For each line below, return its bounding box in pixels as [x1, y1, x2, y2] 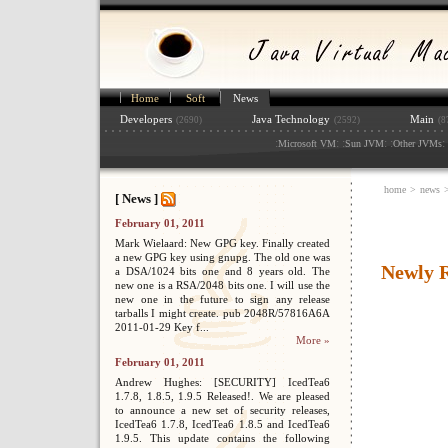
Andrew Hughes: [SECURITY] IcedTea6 [115, 376, 330, 388]
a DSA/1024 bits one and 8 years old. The [115, 265, 330, 277]
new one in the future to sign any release [115, 293, 330, 305]
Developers [120, 113, 172, 125]
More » [296, 334, 330, 346]
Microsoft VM [277, 138, 336, 149]
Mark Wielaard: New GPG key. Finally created [115, 237, 330, 249]
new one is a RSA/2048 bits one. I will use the [115, 279, 330, 291]
